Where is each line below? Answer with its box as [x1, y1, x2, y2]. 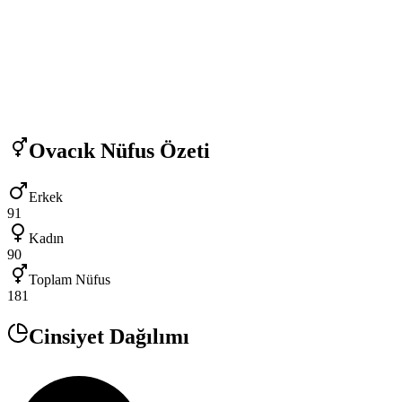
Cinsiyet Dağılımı [29, 325, 189, 349]
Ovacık [29, 138, 95, 162]
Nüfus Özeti [95, 138, 210, 162]
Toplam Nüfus [29, 272, 110, 288]
